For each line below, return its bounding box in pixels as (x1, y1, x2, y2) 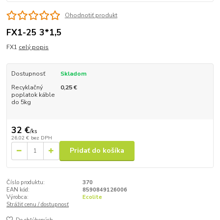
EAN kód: (6, 186, 30, 193)
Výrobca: (6, 193, 29, 201)
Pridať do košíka (70, 146, 124, 156)
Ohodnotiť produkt (64, 11, 117, 20)
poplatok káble (11, 91, 55, 99)
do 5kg (11, 98, 31, 107)
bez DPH (30, 134, 52, 141)
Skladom (60, 70, 86, 78)
